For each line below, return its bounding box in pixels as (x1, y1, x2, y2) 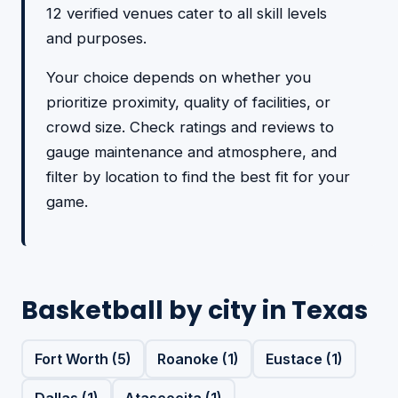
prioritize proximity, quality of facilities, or (46, 93, 330, 111)
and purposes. (46, 29, 147, 47)
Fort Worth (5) (34, 349, 131, 368)
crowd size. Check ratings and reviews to (46, 118, 334, 136)
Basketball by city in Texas (21, 293, 368, 328)
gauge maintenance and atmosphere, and (46, 143, 337, 161)
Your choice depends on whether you (46, 68, 311, 86)
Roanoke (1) (157, 349, 240, 368)
